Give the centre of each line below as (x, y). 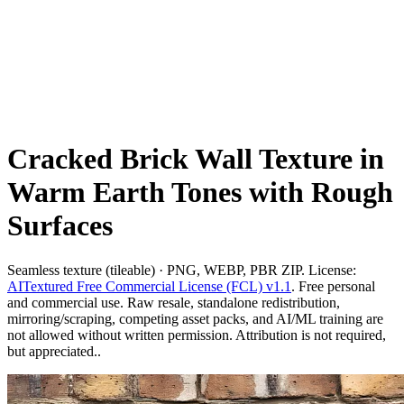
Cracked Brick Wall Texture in (196, 159)
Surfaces (60, 226)
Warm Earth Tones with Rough (200, 193)
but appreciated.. (54, 351)
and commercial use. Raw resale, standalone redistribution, (174, 302)
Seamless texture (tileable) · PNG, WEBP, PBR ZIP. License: (182, 270)
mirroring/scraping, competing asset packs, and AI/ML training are (195, 318)
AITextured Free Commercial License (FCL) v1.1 (149, 286)
